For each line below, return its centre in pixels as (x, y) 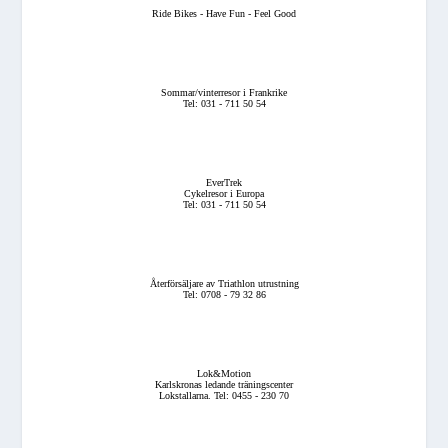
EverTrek (224, 183)
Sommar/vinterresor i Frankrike (224, 93)
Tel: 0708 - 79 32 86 (224, 295)
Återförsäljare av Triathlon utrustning (224, 284)
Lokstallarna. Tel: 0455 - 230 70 (224, 396)
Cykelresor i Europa (224, 194)
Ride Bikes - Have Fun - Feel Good (224, 14)
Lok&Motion (224, 374)
